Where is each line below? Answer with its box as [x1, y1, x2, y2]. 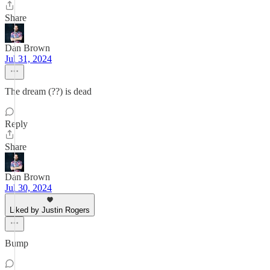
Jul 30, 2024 [5, 183, 52, 193]
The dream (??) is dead [5, 86, 92, 96]
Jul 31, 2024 [5, 54, 52, 64]
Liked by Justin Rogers [10, 206, 90, 215]
